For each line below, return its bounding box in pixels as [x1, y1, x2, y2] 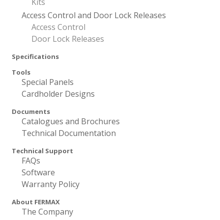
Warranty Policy [22, 179, 80, 190]
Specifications [12, 52, 59, 61]
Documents [12, 107, 50, 116]
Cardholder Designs [22, 88, 95, 99]
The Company [22, 206, 73, 217]
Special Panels [22, 77, 74, 87]
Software [22, 167, 55, 178]
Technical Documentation [22, 128, 116, 138]
